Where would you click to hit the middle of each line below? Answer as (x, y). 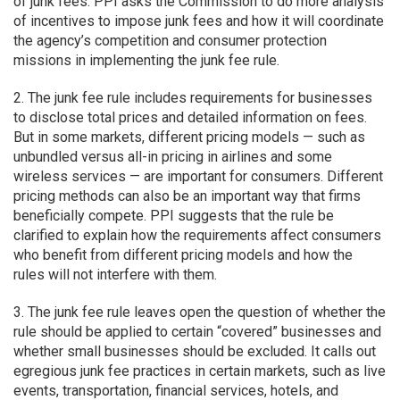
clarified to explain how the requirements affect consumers (197, 235)
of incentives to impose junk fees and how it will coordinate (199, 21)
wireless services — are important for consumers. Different (198, 176)
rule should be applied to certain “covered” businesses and (197, 332)
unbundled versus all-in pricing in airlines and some (173, 157)
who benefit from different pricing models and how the (183, 255)
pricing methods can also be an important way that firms (187, 196)
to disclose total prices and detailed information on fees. (190, 117)
